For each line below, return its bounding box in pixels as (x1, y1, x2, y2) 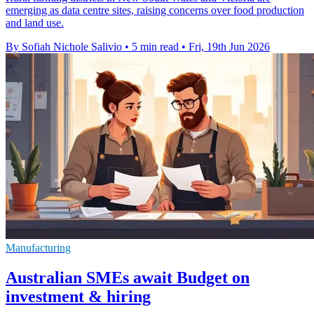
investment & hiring (6, 287, 151, 306)
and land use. (6, 17, 64, 29)
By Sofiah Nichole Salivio (6, 41, 122, 53)
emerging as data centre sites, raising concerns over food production (6, 4, 304, 17)
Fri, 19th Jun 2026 (189, 41, 270, 53)
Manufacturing (6, 242, 71, 254)
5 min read (132, 41, 179, 53)
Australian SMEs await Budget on (6, 268, 250, 287)
